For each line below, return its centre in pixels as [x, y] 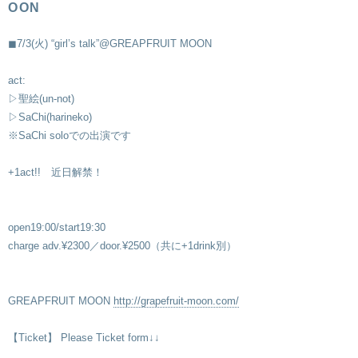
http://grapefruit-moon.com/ [176, 301]
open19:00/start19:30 [57, 227]
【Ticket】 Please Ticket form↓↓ [84, 338]
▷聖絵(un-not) [41, 99]
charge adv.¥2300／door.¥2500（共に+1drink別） [122, 246]
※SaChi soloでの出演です [70, 135]
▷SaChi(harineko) [50, 117]
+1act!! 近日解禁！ [56, 172]
